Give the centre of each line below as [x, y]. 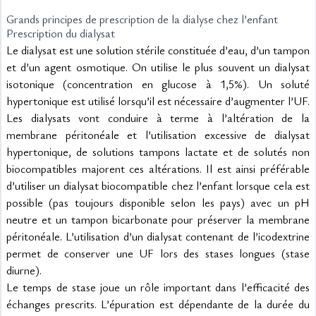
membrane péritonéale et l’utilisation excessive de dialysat [158, 135]
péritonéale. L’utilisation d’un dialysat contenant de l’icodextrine [158, 236]
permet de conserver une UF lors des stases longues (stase [158, 253]
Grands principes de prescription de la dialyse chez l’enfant [142, 19]
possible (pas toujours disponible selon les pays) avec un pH [158, 202]
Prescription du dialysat [61, 33]
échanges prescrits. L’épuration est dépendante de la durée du [158, 304]
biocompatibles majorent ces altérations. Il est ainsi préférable [158, 169]
